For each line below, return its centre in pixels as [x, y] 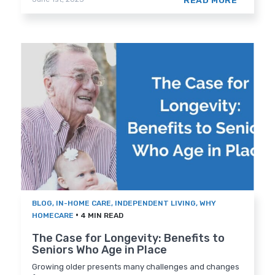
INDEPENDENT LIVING [156, 203]
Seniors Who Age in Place [100, 250]
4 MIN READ [102, 216]
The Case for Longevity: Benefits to [129, 238]
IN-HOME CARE [84, 203]
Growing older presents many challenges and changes [136, 267]
